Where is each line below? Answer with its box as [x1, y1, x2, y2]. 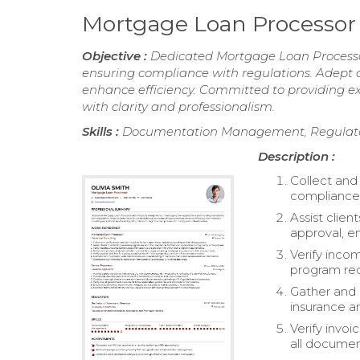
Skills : [82, 124, 122, 139]
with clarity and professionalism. [82, 99, 275, 114]
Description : [258, 149, 336, 164]
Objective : [82, 48, 150, 63]
